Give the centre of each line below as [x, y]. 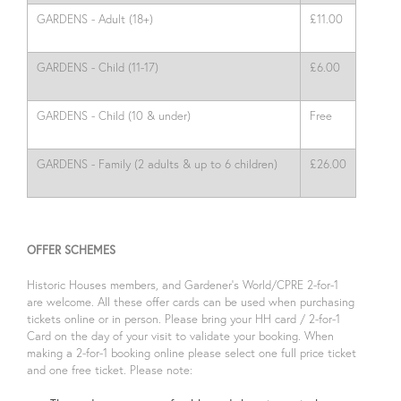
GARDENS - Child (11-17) [98, 67]
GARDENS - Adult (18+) [95, 19]
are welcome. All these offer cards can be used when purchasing [191, 302]
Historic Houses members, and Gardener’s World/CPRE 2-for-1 [183, 285]
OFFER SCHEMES [71, 250]
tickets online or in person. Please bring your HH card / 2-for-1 [183, 319]
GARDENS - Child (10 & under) [114, 115]
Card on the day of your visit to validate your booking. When [180, 336]
